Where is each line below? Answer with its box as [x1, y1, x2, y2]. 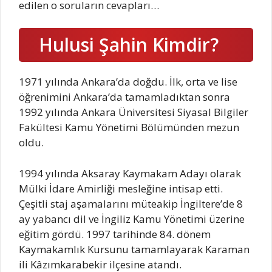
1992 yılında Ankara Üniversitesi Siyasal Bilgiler [19, 105, 248, 120]
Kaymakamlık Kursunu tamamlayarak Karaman [19, 242, 250, 256]
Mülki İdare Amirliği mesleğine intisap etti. [19, 181, 223, 195]
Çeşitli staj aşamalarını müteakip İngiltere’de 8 [19, 196, 243, 211]
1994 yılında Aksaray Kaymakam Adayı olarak [19, 166, 241, 180]
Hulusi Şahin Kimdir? [34, 32, 219, 58]
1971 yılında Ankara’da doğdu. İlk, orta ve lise [19, 75, 237, 89]
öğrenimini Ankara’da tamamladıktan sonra [19, 90, 230, 104]
